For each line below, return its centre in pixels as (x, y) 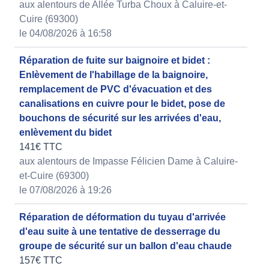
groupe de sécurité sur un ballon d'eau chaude (125, 246)
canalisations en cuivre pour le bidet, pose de (122, 104)
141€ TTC (41, 147)
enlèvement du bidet (65, 133)
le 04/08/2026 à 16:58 (65, 34)
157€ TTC (41, 261)
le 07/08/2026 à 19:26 (65, 190)
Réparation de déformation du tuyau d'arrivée (122, 217)
